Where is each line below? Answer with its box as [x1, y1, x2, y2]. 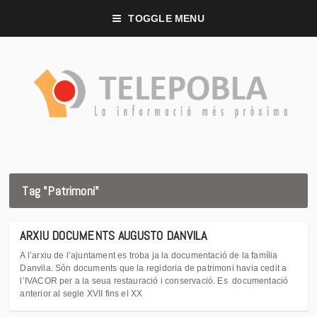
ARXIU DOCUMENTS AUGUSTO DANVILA [20, 227, 207, 243]
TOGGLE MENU [128, 13, 204, 24]
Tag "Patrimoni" [22, 183, 100, 199]
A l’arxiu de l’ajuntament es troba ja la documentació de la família [20, 250, 278, 260]
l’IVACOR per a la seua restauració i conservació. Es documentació [20, 276, 289, 286]
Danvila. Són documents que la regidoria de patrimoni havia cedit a [20, 263, 287, 273]
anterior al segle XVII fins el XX [20, 289, 143, 299]
